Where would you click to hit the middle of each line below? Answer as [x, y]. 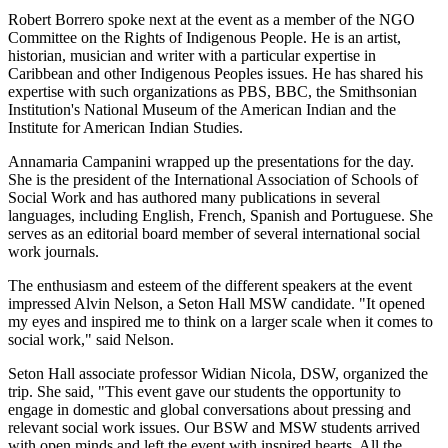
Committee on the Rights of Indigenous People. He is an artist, [204, 37]
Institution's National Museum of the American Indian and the [202, 109]
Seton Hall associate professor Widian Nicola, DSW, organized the [218, 373]
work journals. [53, 251]
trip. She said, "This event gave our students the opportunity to [204, 391]
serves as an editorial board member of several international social [214, 233]
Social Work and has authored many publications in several [194, 197]
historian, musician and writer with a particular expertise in [192, 55]
